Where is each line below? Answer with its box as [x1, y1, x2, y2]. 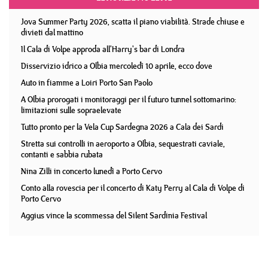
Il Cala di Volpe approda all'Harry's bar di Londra [21, 43, 185, 55]
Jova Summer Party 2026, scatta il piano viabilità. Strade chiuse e [21, 16, 245, 28]
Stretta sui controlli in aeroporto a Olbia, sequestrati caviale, [21, 138, 225, 150]
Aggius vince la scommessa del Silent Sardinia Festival [21, 209, 207, 221]
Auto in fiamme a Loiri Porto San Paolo [21, 77, 153, 89]
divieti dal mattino [21, 26, 83, 38]
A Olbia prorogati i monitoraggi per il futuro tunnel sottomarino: [21, 93, 236, 105]
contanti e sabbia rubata [21, 148, 103, 160]
